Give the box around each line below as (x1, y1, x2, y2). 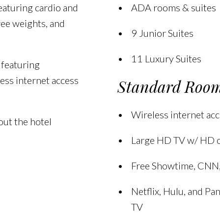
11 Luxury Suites (131, 53, 201, 64)
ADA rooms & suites (131, 1, 216, 13)
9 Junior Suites (131, 27, 193, 39)
